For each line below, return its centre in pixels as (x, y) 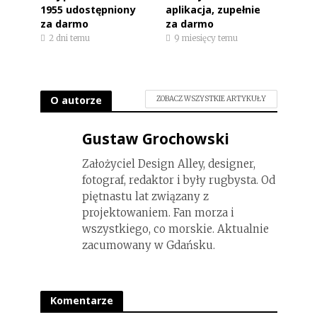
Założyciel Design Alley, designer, (168, 163)
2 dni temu (69, 38)
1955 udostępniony (87, 9)
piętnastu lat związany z (145, 196)
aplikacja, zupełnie (213, 9)
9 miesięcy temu (206, 38)
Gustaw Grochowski (155, 138)
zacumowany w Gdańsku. (148, 245)
